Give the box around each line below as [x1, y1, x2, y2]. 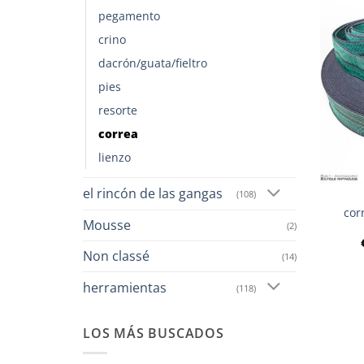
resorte [98, 102, 137, 119]
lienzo [98, 149, 131, 166]
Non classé [83, 247, 149, 266]
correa [98, 126, 138, 142]
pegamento [98, 8, 160, 24]
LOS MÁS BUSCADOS [83, 323, 224, 342]
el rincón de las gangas [83, 184, 223, 203]
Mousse [83, 216, 131, 235]
